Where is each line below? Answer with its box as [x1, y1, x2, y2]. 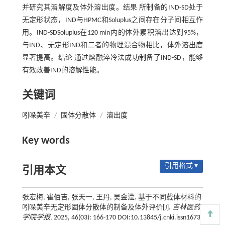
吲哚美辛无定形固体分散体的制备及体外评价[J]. [22, 204, 172, 212]
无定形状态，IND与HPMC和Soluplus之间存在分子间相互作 [22, 17, 203, 25]
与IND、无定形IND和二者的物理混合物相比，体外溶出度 [22, 42, 203, 50]
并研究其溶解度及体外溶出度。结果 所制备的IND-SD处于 [22, 4, 203, 12]
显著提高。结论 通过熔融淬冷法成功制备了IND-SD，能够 [22, 54, 203, 62]
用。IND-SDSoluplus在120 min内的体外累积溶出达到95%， [22, 29, 203, 37]
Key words [22, 135, 70, 147]
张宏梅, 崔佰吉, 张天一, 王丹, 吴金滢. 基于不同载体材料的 [22, 194, 201, 202]
